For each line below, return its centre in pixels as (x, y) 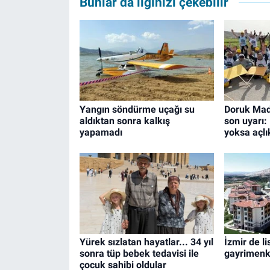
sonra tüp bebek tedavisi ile (139, 254)
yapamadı (101, 132)
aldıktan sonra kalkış (124, 121)
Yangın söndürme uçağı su (137, 109)
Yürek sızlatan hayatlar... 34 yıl (146, 242)
